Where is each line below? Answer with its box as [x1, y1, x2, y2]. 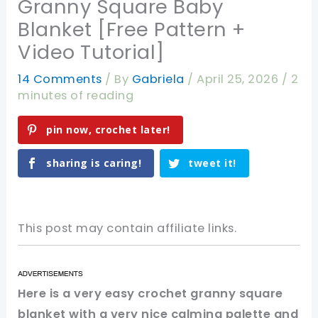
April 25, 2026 [197, 71, 282, 88]
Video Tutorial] [18, 38, 165, 67]
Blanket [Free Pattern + [18, 16, 246, 44]
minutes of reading [18, 87, 134, 104]
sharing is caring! [46, 156, 142, 170]
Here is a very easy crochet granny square [18, 285, 283, 302]
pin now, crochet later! [46, 122, 170, 136]
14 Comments [18, 71, 102, 88]
